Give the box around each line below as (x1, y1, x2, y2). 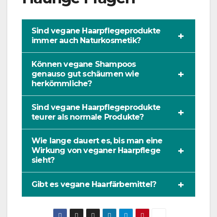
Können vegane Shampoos (31, 60, 136, 69)
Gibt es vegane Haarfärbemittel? (31, 180, 156, 189)
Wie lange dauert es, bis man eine (31, 136, 163, 146)
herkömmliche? (31, 79, 92, 89)
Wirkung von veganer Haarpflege (31, 146, 160, 155)
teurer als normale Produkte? (31, 112, 144, 122)
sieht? (31, 155, 55, 165)
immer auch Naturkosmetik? (31, 36, 140, 46)
